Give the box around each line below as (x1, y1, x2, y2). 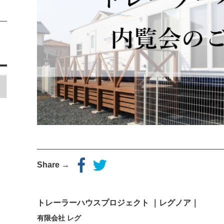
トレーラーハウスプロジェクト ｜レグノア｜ (37, 198, 199, 207)
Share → (37, 160, 77, 169)
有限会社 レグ (37, 214, 81, 222)
